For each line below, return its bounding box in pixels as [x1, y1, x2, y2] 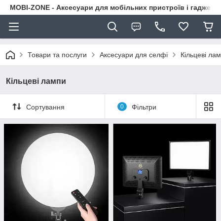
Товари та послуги [28, 51, 87, 59]
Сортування [26, 103, 65, 111]
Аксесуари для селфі [100, 51, 168, 59]
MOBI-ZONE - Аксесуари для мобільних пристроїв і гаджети [10, 3, 219, 11]
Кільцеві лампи [6, 77, 66, 85]
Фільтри [131, 103, 156, 111]
